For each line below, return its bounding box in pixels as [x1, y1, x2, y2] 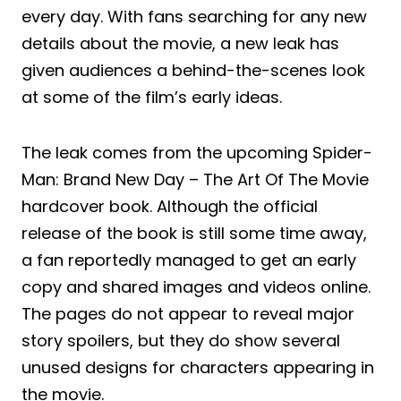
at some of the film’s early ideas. [21, 85, 282, 108]
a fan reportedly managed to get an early [21, 248, 356, 271]
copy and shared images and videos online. [21, 275, 371, 298]
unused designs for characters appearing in [21, 355, 374, 379]
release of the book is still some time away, [21, 221, 367, 244]
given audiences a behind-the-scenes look [21, 58, 365, 81]
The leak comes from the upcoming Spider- [21, 141, 372, 164]
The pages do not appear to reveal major [21, 302, 354, 325]
